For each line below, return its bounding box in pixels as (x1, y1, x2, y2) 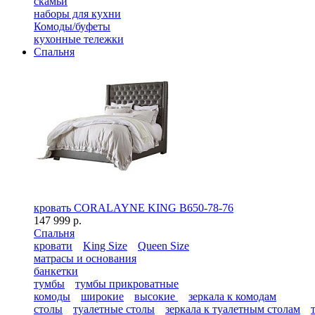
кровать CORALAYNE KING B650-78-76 (34, 202, 233, 214)
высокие (134, 290, 178, 302)
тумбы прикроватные (75, 278, 179, 290)
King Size (83, 240, 127, 252)
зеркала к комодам (188, 290, 276, 302)
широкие (81, 290, 124, 302)
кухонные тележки (34, 33, 124, 45)
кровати (34, 240, 72, 252)
